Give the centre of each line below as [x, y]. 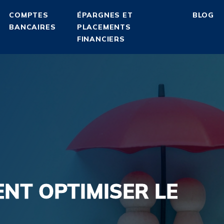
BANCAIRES [32, 27]
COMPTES [29, 15]
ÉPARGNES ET [105, 15]
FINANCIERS [101, 39]
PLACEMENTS [104, 27]
